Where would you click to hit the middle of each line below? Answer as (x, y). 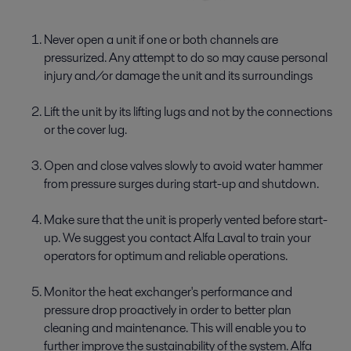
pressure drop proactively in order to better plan (168, 309)
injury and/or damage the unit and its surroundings (178, 75)
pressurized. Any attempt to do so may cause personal (186, 57)
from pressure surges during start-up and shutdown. (181, 183)
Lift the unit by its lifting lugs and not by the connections (188, 111)
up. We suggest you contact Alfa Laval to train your (177, 237)
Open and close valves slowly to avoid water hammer (183, 165)
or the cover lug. (85, 129)
